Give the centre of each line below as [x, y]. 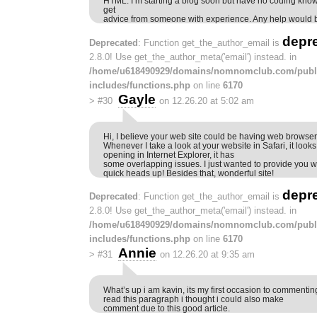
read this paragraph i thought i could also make [194, 299]
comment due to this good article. [167, 309]
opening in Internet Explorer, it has [169, 154]
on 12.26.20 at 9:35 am [207, 255]
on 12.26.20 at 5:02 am [206, 100]
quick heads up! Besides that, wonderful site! [189, 173]
